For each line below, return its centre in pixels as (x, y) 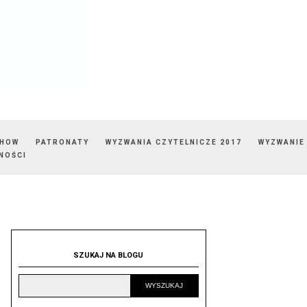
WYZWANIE (282, 142)
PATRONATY (64, 142)
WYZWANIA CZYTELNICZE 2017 (174, 142)
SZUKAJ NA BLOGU (109, 255)
